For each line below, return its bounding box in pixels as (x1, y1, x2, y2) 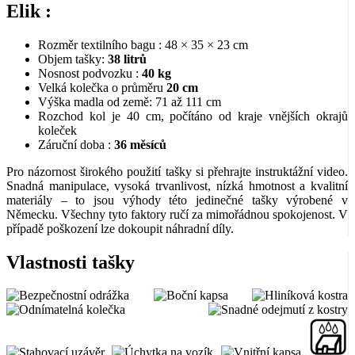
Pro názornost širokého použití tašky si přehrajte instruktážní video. (6, 164, 348, 178)
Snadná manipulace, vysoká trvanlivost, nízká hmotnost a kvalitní (6, 178, 348, 193)
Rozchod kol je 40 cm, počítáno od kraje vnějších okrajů (38, 109, 348, 123)
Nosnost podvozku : (38, 66, 142, 80)
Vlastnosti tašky (6, 251, 135, 273)
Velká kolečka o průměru (38, 80, 163, 94)
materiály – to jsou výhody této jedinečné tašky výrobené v (6, 193, 348, 207)
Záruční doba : (38, 137, 114, 151)
